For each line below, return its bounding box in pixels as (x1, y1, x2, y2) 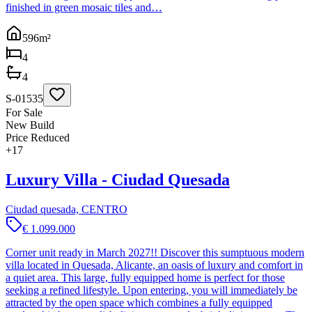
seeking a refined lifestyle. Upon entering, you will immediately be (6, 283, 297, 296)
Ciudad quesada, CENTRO (6, 203, 127, 215)
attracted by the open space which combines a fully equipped (6, 296, 272, 309)
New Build (6, 118, 54, 131)
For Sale (6, 106, 42, 118)
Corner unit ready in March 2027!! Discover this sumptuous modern (6, 246, 304, 258)
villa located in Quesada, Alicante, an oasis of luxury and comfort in (6, 258, 303, 271)
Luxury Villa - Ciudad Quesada (6, 170, 230, 189)
